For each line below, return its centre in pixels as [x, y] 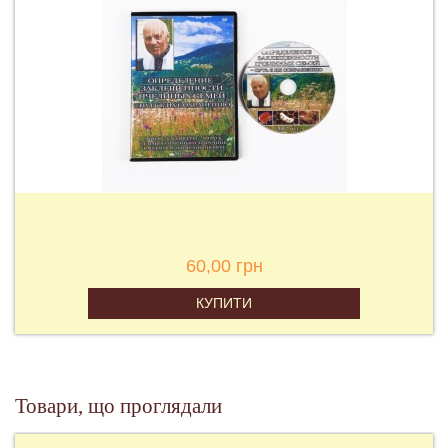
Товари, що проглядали [118, 405]
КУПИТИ [224, 302]
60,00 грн [224, 265]
